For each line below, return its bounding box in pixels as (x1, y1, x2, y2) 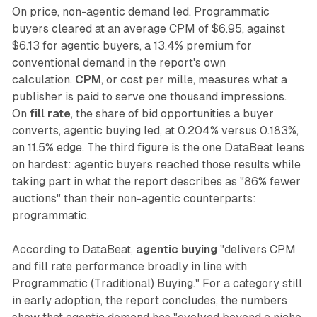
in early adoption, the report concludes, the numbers (11, 294, 287, 308)
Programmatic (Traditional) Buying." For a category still (11, 277, 302, 291)
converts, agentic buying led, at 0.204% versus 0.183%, (11, 124, 299, 138)
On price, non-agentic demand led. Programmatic (11, 5, 270, 19)
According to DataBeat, (11, 243, 136, 257)
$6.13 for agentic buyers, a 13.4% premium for (11, 39, 252, 53)
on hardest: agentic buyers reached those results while (11, 158, 301, 172)
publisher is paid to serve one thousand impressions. (11, 90, 287, 104)
